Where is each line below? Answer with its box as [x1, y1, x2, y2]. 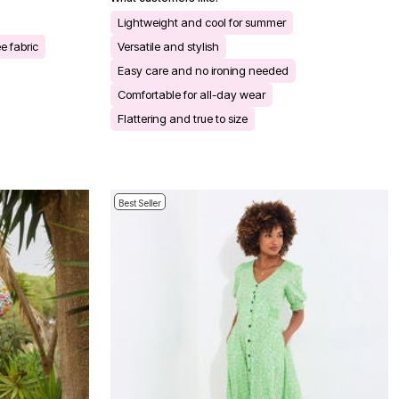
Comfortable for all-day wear [118, 86, 265, 102]
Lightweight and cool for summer [118, 14, 286, 29]
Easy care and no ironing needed [118, 62, 289, 77]
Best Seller [118, 197, 161, 208]
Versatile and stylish [118, 38, 219, 53]
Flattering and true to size [118, 110, 248, 126]
